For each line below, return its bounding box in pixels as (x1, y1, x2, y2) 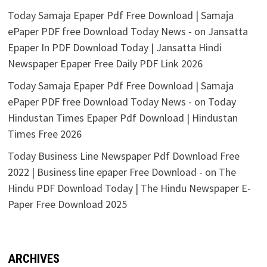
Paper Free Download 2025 (7, 197, 127, 212)
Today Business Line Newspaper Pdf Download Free (7, 149, 240, 163)
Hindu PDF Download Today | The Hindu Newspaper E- (7, 181, 251, 195)
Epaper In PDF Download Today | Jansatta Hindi (7, 41, 222, 55)
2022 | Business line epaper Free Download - (7, 165, 203, 179)
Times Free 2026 (7, 127, 82, 141)
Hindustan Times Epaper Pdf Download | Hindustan (7, 111, 238, 125)
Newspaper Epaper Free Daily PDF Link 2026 (7, 57, 203, 71)
